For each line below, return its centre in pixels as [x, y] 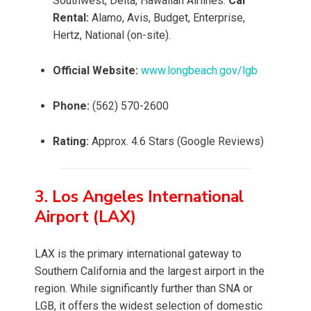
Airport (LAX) [85, 217]
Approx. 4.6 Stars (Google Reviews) [176, 142]
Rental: [71, 18]
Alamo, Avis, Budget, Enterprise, [167, 18]
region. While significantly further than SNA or [144, 289]
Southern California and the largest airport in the [150, 271]
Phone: [71, 106]
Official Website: [95, 71]
